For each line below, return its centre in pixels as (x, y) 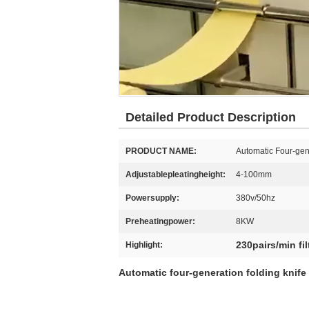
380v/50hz (256, 198)
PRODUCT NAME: (161, 151)
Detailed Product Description (211, 117)
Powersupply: (152, 198)
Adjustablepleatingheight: (176, 175)
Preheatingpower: (160, 221)
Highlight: (144, 245)
